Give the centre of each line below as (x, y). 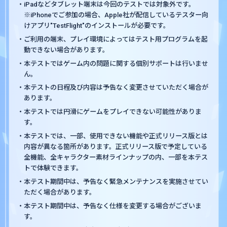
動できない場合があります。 (67, 50)
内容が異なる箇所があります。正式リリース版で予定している (116, 147)
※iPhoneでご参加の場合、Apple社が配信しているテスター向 (116, 15)
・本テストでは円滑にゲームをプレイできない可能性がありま (110, 112)
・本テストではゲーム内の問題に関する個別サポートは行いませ (113, 63)
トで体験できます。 (53, 168)
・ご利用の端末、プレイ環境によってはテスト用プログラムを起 (113, 39)
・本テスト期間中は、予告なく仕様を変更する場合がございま (110, 206)
